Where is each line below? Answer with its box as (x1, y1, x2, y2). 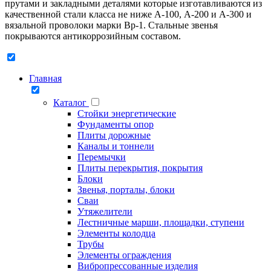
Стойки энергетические (77, 108, 176, 119)
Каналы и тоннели (77, 141, 154, 152)
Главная (29, 73, 62, 84)
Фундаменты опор (77, 119, 154, 130)
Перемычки (77, 152, 126, 163)
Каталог (53, 97, 89, 108)
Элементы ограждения (77, 250, 171, 261)
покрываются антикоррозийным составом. (5, 31, 181, 42)
